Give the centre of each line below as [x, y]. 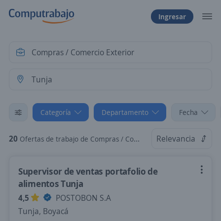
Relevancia [176, 139]
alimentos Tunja [51, 184]
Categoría [56, 112]
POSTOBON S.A [82, 198]
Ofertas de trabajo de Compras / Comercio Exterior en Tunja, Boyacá [77, 139]
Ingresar [172, 16]
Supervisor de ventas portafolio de [88, 171]
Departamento [125, 112]
